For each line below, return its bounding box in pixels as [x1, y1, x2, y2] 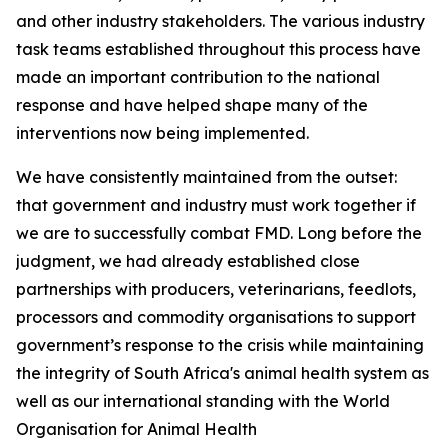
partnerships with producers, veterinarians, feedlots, [16, 279, 416, 299]
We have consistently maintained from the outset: [16, 167, 397, 187]
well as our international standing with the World [16, 391, 390, 411]
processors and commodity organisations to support [16, 307, 416, 327]
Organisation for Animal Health [16, 419, 257, 439]
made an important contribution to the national [16, 67, 380, 87]
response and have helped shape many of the [16, 95, 368, 115]
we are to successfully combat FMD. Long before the [16, 223, 422, 243]
